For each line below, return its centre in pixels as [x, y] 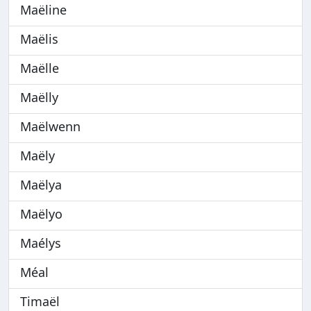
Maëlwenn [50, 126]
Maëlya [41, 185]
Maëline [43, 10]
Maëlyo [41, 214]
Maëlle [40, 68]
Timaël [40, 301]
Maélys [41, 243]
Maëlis [39, 39]
